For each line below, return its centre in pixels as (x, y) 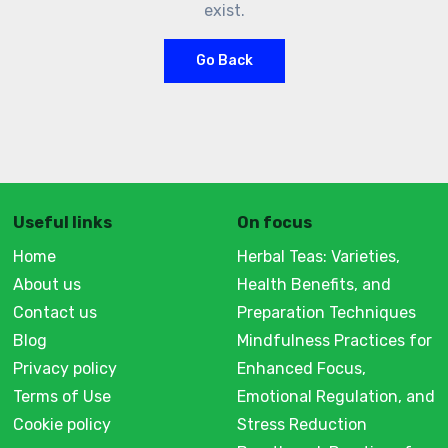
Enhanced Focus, (301, 369)
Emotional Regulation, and (335, 397)
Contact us (54, 313)
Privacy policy (64, 369)
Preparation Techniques (326, 313)
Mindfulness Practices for (334, 341)
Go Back (224, 61)
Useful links (62, 222)
